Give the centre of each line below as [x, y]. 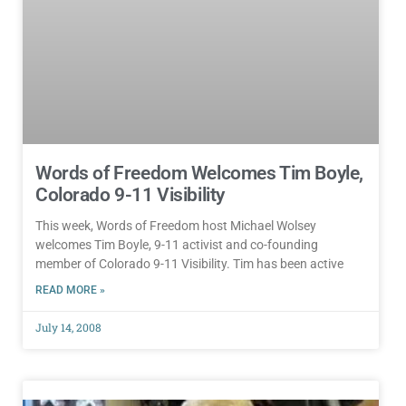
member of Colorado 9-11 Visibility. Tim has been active [189, 263]
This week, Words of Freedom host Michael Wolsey [176, 225]
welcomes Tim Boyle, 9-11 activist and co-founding [177, 244]
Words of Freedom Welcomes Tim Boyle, [199, 173]
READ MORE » [70, 290]
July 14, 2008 [68, 327]
